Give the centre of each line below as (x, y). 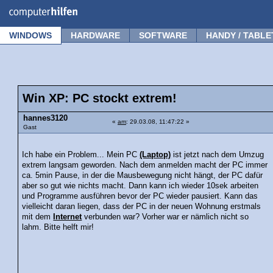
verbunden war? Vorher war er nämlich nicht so (165, 217)
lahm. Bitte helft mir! (58, 227)
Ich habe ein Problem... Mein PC (81, 154)
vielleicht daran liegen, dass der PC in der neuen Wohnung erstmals (142, 206)
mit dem (38, 217)
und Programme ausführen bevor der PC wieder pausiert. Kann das (140, 196)
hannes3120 (45, 118)
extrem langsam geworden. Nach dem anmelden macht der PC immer (145, 165)
